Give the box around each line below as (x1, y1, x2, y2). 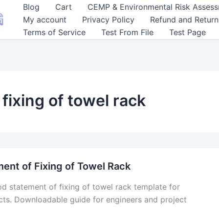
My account (23, 15, 66, 24)
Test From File (101, 27, 153, 37)
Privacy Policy (82, 15, 134, 24)
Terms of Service (23, 27, 86, 37)
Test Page (169, 27, 206, 37)
